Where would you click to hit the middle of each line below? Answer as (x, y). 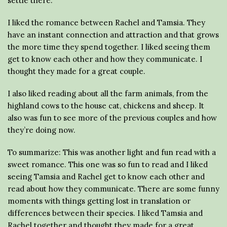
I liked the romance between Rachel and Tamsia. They (106, 22)
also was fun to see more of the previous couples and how (112, 118)
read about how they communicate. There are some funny (113, 188)
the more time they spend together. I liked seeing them (109, 47)
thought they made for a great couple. (77, 71)
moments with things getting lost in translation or (99, 201)
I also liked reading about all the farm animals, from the (108, 93)
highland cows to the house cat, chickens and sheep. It (106, 105)
